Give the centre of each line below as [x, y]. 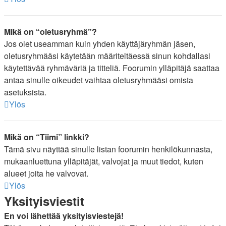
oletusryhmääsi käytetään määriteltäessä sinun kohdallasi [107, 56]
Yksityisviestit [44, 201]
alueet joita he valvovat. [46, 173]
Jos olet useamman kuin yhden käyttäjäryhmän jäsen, [100, 44]
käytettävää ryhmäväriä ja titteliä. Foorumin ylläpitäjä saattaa [112, 68]
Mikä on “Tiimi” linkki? [47, 137]
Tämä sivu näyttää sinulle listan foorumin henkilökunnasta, [108, 149]
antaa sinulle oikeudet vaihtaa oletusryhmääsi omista [99, 80]
